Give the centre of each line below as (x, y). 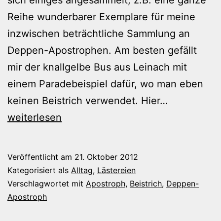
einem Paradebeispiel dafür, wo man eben (105, 84)
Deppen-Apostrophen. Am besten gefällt (102, 50)
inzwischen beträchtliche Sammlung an (99, 33)
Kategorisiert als (39, 170)
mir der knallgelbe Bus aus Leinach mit (97, 67)
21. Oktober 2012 (106, 157)
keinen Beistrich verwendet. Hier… (88, 100)
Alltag (82, 170)
